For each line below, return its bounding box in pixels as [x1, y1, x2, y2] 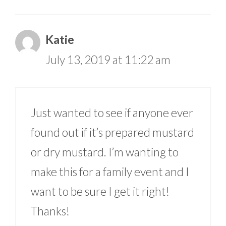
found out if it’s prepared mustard [31, 125, 194, 140]
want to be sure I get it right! [31, 184, 169, 199]
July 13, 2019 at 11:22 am [45, 52, 171, 67]
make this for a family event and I [31, 164, 189, 179]
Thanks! [31, 204, 70, 218]
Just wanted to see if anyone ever [31, 105, 193, 120]
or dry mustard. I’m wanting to [31, 145, 179, 159]
